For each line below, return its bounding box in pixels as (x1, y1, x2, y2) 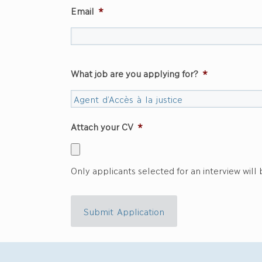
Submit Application (84, 206, 164, 217)
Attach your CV (71, 121, 133, 132)
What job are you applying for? (71, 67, 198, 78)
